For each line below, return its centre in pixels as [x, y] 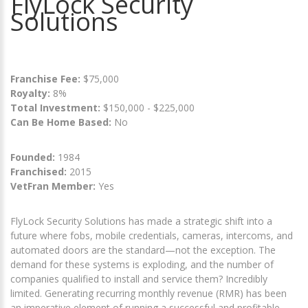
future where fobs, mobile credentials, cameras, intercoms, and [152, 236]
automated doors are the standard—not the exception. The [143, 250]
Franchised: [38, 172]
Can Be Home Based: [61, 122]
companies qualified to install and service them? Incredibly [139, 279]
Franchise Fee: [47, 79]
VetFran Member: [53, 186]
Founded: [33, 157]
